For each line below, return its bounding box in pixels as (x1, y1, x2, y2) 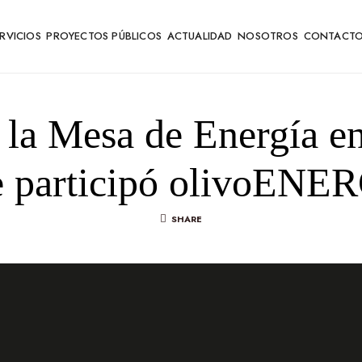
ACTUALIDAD (166, 28, 233, 44)
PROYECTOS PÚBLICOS (46, 28, 162, 44)
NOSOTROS (238, 28, 298, 44)
